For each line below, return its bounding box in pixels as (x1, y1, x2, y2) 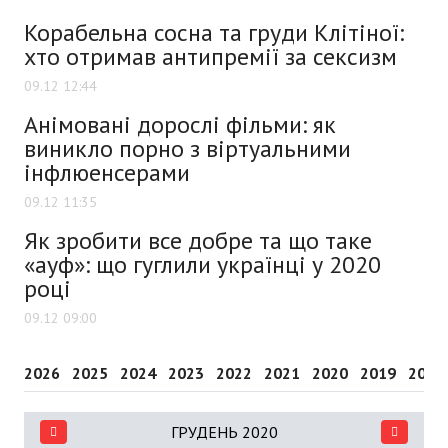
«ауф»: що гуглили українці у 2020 (24, 248, 381, 280)
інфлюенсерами (24, 156, 190, 188)
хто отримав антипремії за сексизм (24, 40, 397, 72)
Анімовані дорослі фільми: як (24, 108, 336, 140)
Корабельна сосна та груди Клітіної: (24, 16, 404, 48)
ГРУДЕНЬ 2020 (170, 421, 278, 442)
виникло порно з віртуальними (24, 132, 351, 164)
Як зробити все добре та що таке (24, 224, 372, 256)
